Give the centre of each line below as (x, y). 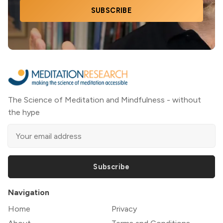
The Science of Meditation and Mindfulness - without (105, 100)
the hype (24, 112)
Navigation (29, 193)
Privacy (124, 209)
